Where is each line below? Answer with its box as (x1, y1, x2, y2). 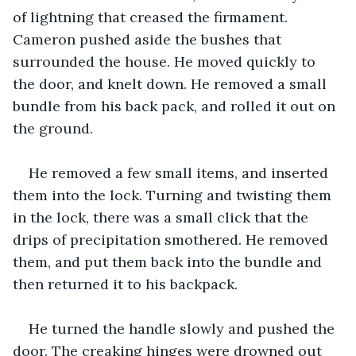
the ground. (13, 118, 93, 137)
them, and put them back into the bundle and (13, 252, 326, 271)
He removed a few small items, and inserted (29, 163, 332, 182)
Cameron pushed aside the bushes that (13, 29, 285, 48)
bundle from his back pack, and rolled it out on (13, 96, 339, 115)
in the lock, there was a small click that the (13, 207, 312, 226)
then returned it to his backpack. (13, 274, 238, 293)
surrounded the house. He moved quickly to (13, 52, 319, 71)
